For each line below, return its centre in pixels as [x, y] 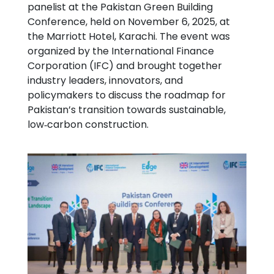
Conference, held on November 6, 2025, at [129, 21]
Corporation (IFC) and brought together [125, 65]
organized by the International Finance [121, 51]
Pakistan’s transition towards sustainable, [127, 109]
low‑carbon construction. [88, 124]
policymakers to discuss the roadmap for [127, 95]
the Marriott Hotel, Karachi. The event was [129, 36]
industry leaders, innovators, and [105, 80]
